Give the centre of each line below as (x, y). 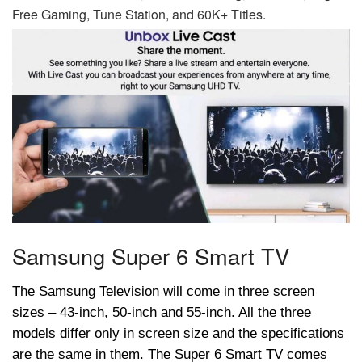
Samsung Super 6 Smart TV (151, 255)
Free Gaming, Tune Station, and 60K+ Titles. (139, 14)
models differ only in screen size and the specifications (178, 334)
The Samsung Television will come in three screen (163, 292)
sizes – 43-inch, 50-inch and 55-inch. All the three (162, 313)
